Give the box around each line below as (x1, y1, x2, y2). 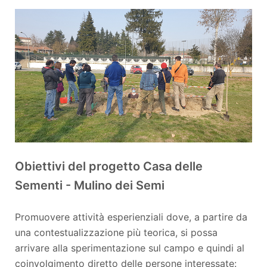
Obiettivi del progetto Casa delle (15, 159, 203, 173)
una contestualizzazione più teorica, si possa (15, 226, 218, 238)
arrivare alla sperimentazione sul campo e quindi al (15, 241, 244, 254)
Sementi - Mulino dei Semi (15, 178, 164, 193)
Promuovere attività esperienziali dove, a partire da (15, 210, 247, 223)
